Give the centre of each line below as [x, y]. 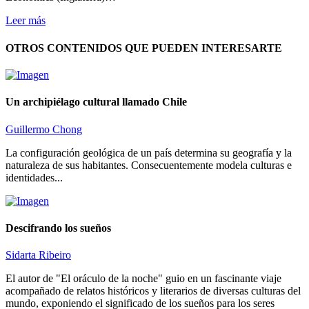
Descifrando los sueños [58, 228]
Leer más [26, 21]
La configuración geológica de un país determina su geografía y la [149, 152]
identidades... [34, 177]
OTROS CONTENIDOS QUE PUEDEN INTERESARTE [144, 48]
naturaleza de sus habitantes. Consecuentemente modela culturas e [149, 165]
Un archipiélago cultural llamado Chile [96, 102]
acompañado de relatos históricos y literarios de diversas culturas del [153, 291]
